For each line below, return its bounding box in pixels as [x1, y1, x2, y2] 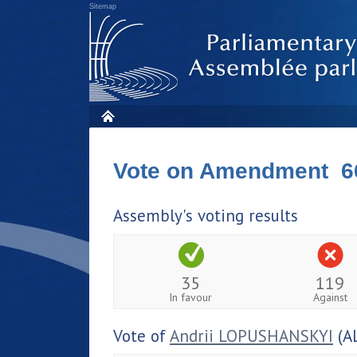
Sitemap [89, 2, 116, 10]
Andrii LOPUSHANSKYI [170, 324, 333, 347]
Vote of [113, 324, 170, 347]
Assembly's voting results [113, 205, 298, 226]
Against [312, 289, 347, 304]
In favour [169, 289, 213, 304]
